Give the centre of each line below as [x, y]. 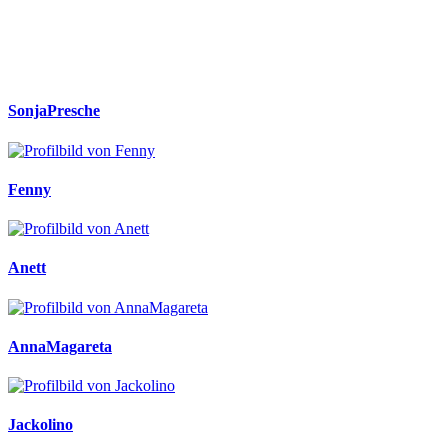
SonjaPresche [54, 111]
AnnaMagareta [60, 346]
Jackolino [40, 425]
